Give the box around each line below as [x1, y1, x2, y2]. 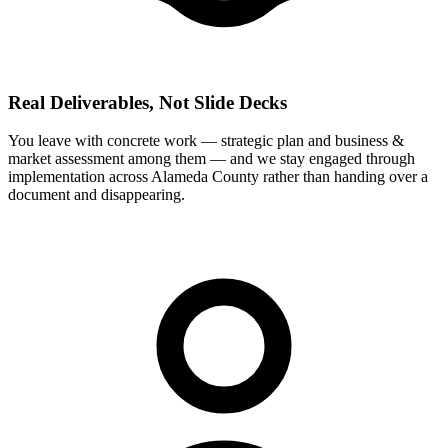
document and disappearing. [8, 186, 185, 204]
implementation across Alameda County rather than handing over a [8, 168, 428, 186]
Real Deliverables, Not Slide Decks [8, 91, 287, 113]
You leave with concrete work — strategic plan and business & [8, 132, 404, 150]
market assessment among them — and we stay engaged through [8, 150, 415, 168]
